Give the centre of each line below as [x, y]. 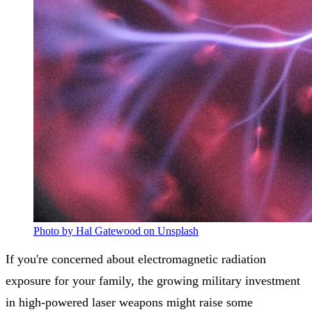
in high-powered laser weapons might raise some [129, 302]
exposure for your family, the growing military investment [153, 280]
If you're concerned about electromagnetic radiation [136, 259]
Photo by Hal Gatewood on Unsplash [116, 231]
